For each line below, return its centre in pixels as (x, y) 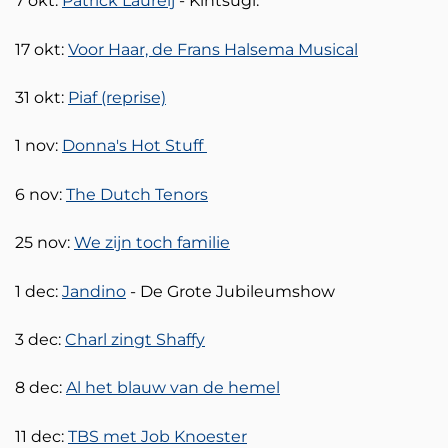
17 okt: (41, 49)
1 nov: (38, 146)
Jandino (94, 291)
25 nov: (44, 243)
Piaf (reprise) (117, 98)
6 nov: (40, 194)
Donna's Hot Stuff (134, 146)
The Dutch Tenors (137, 194)
